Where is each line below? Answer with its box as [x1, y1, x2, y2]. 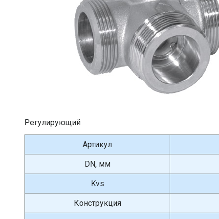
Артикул [83, 140, 112, 149]
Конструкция [73, 198, 121, 208]
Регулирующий [24, 118, 81, 127]
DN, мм [84, 159, 110, 169]
